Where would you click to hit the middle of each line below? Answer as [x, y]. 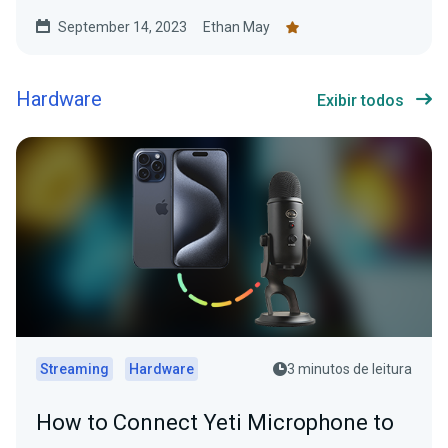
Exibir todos [360, 101]
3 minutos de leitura [349, 369]
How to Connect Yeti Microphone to [215, 423]
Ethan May [236, 27]
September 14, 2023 [122, 27]
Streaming [74, 369]
